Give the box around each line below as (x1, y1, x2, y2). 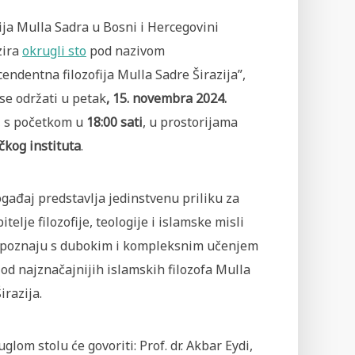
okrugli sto (22, 42, 86, 59)
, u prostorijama (143, 113, 238, 131)
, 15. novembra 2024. (106, 90, 227, 107)
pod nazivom (86, 42, 165, 59)
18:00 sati (86, 113, 143, 131)
